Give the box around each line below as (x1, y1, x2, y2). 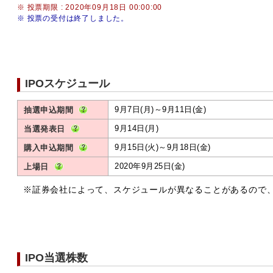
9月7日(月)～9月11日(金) (115, 105, 206, 114)
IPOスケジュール (25, 77, 110, 90)
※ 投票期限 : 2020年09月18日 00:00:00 (17, 3, 163, 12)
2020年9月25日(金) (115, 161, 185, 171)
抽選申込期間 (24, 105, 73, 115)
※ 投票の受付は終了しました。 (17, 14, 129, 23)
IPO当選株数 (25, 252, 88, 264)
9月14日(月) (115, 124, 158, 133)
